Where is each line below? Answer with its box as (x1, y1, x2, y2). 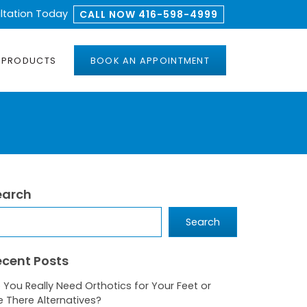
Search (186, 214, 220, 229)
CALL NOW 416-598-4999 (79, 7, 218, 21)
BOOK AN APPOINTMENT (90, 54, 210, 66)
